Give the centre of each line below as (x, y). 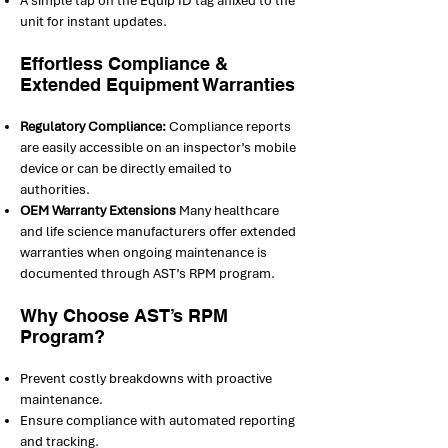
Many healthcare (227, 210)
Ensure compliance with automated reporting (157, 420)
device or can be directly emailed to (126, 168)
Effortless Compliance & (124, 63)
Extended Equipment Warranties (157, 84)
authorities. (55, 189)
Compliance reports (228, 126)
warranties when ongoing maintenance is (143, 252)
